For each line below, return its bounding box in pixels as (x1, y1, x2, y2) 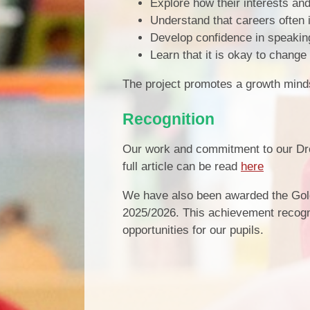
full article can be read (122, 159, 241, 173)
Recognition (122, 109, 215, 128)
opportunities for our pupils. (122, 223, 264, 237)
